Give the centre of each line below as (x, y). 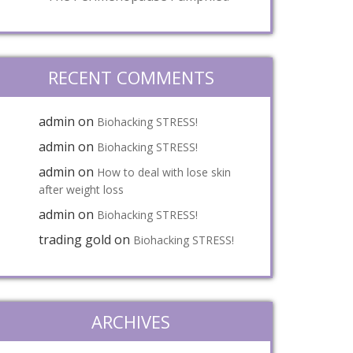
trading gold (75, 240)
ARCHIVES (131, 321)
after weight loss (81, 190)
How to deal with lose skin (164, 172)
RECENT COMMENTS (131, 77)
